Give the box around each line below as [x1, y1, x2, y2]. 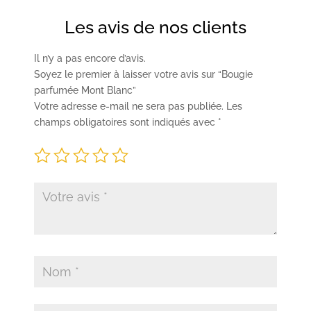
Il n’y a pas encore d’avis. [34, 52, 146, 64]
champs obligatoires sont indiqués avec [34, 116, 219, 128]
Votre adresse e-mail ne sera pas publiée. [34, 100, 224, 112]
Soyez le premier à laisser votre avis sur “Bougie [34, 68, 253, 80]
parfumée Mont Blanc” [34, 84, 137, 96]
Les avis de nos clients [65, 16, 246, 37]
